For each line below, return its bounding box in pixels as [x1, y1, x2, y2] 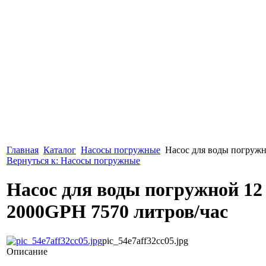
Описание [7, 246, 47, 256]
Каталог [43, 145, 76, 155]
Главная [7, 145, 39, 155]
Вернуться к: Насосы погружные [7, 156, 140, 166]
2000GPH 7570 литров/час [7, 201, 228, 223]
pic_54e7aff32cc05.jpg [102, 235, 188, 246]
